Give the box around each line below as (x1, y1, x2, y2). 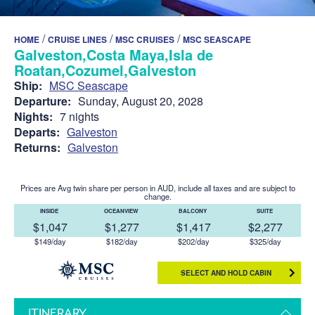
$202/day (177, 235, 210, 247)
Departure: (14, 92, 71, 109)
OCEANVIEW (103, 206, 140, 214)
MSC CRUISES (115, 32, 174, 46)
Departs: (14, 123, 60, 140)
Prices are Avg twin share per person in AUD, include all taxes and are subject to (20, 181, 295, 193)
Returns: (14, 139, 60, 155)
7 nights (60, 108, 99, 124)
